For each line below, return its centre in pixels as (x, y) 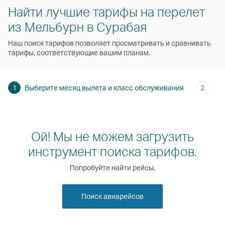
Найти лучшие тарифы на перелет (106, 11)
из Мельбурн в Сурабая (77, 26)
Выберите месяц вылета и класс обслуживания (104, 87)
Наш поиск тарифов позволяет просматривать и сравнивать (109, 43)
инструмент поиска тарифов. (113, 151)
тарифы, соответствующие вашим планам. (79, 52)
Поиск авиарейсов (113, 196)
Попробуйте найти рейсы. (113, 168)
